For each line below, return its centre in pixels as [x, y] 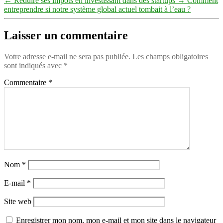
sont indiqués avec [34, 66]
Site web [18, 202]
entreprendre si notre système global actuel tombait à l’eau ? [97, 9]
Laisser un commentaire [66, 36]
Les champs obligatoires [170, 57]
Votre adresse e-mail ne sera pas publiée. [67, 57]
